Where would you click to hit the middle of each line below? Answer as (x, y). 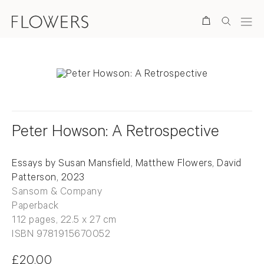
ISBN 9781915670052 (61, 235)
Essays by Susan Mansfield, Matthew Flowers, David (127, 164)
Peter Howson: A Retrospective (115, 133)
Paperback (35, 207)
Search (167, 21)
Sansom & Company (57, 193)
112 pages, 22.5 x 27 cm (64, 221)
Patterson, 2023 (48, 179)
